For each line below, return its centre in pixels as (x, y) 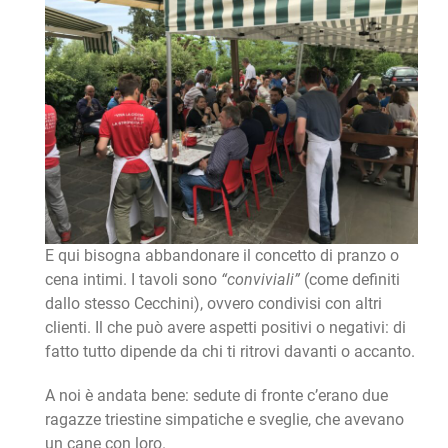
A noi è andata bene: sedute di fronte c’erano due (216, 396)
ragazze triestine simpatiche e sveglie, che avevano (224, 420)
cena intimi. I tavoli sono (130, 280)
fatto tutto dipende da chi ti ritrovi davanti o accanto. (229, 352)
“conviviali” (258, 280)
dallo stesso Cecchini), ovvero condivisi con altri (213, 304)
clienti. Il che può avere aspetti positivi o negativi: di (225, 328)
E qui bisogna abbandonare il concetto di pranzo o (221, 256)
